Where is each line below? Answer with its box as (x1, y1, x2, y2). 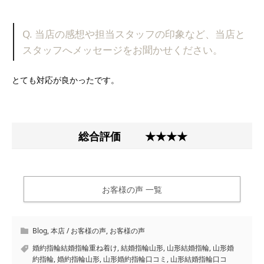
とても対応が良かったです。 (12, 74, 119, 86)
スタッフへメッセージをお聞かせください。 (22, 42, 223, 57)
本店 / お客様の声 (51, 225, 106, 236)
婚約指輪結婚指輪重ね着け (32, 242, 117, 253)
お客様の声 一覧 (102, 183, 162, 195)
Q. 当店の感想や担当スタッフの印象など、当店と (22, 27, 245, 41)
